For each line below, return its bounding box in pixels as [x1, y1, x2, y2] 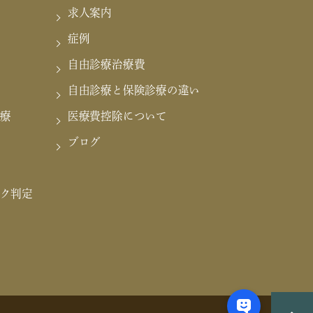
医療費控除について [67, 110, 167, 122]
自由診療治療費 [67, 59, 145, 70]
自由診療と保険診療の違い [67, 85, 201, 96]
